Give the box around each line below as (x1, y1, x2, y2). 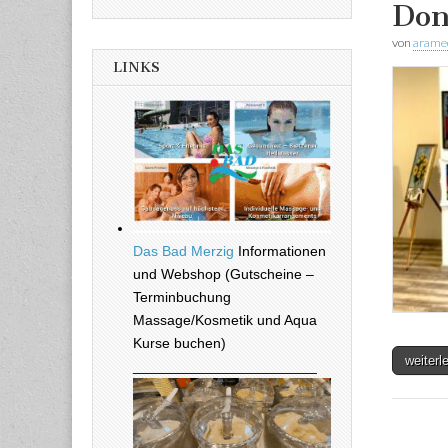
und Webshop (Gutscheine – (133, 266, 314, 283)
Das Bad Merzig (133, 243, 234, 260)
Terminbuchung (133, 289, 231, 306)
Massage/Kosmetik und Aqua (133, 312, 317, 329)
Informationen (234, 243, 326, 260)
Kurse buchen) (133, 335, 226, 352)
